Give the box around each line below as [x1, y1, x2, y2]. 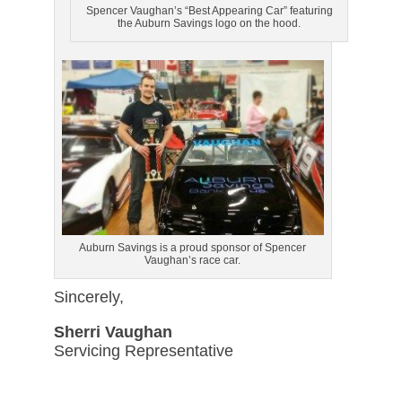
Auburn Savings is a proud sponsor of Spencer [79, 240, 307, 254]
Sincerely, [53, 287, 124, 306]
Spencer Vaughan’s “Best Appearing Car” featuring [85, 4, 333, 18]
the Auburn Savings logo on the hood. [118, 17, 301, 31]
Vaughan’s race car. [144, 253, 241, 267]
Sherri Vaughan [53, 322, 172, 341]
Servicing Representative [53, 341, 233, 360]
